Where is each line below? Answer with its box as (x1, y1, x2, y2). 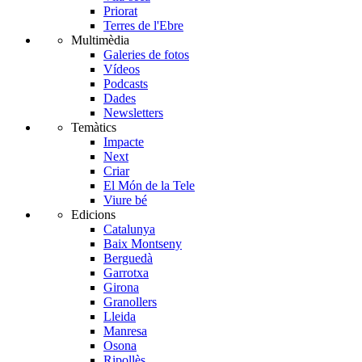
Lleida (103, 309, 136, 324)
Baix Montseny (103, 237, 182, 251)
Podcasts (103, 77, 148, 91)
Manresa (103, 324, 147, 339)
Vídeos (103, 62, 140, 77)
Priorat (103, 4, 137, 19)
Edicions (71, 208, 116, 222)
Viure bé (103, 193, 147, 208)
